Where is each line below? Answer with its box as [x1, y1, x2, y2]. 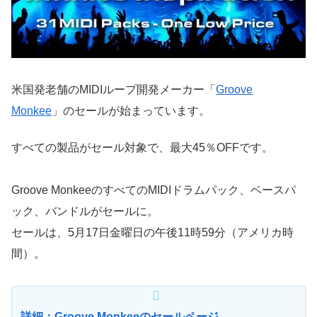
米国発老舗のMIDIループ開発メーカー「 [11, 83, 216, 96]
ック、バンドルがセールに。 [11, 205, 158, 218]
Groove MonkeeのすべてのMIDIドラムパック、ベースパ [11, 184, 296, 197]
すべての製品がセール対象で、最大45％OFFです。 [11, 142, 273, 154]
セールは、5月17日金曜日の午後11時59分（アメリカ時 [11, 226, 294, 239]
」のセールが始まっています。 [52, 104, 210, 117]
